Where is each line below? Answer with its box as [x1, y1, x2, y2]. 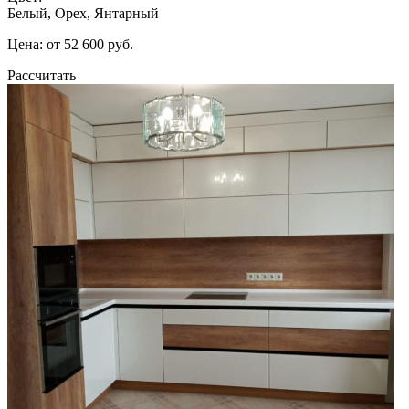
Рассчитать [7, 67, 76, 83]
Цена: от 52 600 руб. [7, 36, 133, 52]
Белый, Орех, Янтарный [7, 5, 159, 21]
